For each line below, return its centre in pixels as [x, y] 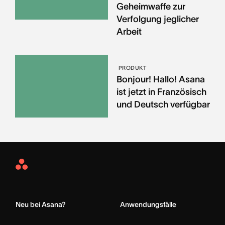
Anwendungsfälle [148, 204]
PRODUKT [132, 68]
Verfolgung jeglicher [157, 19]
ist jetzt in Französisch [161, 92]
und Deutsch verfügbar [163, 104]
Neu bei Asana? [41, 204]
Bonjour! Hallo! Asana [160, 79]
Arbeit [129, 31]
